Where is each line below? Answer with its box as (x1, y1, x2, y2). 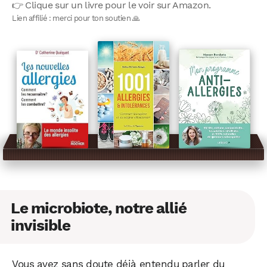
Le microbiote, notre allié (11, 199, 187, 218)
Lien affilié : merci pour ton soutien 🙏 (12, 13, 140, 23)
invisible (11, 216, 70, 235)
